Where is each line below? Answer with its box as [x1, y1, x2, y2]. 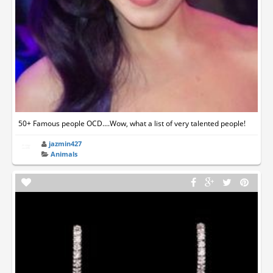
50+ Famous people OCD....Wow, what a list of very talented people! [18, 118, 246, 129]
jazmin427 [49, 139, 82, 148]
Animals [51, 149, 78, 158]
